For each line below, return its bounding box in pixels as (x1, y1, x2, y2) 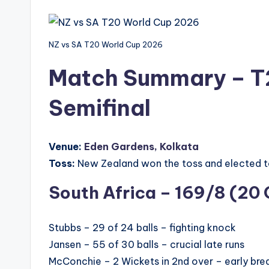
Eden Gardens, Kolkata (84, 141, 199, 153)
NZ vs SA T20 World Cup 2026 (49, 40, 163, 50)
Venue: (49, 141, 82, 153)
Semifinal (49, 94, 151, 122)
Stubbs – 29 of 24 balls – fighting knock (49, 222, 236, 234)
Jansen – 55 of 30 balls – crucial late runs (49, 238, 244, 251)
